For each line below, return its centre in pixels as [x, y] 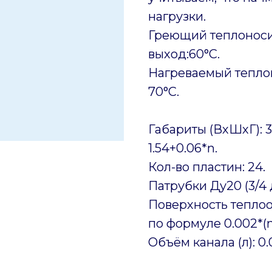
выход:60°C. [184, 54]
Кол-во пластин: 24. [207, 167]
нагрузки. [177, 16]
